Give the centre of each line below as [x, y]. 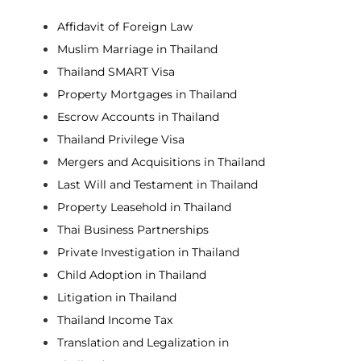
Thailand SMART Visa [116, 71]
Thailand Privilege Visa [121, 139]
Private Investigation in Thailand [149, 252]
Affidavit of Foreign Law [125, 26]
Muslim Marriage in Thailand [138, 49]
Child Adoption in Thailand [132, 274]
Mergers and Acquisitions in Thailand [162, 162]
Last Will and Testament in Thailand [158, 184]
